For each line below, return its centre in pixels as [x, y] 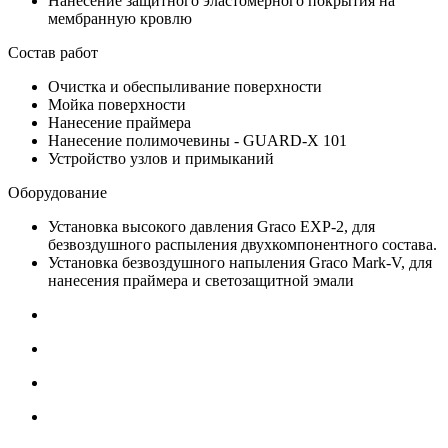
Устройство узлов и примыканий [161, 159]
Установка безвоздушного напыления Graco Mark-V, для [240, 263]
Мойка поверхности [117, 105]
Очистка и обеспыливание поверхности [185, 87]
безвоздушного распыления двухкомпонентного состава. [242, 245]
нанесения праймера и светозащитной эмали [201, 281]
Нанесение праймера [119, 123]
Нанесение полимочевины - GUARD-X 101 [197, 141]
